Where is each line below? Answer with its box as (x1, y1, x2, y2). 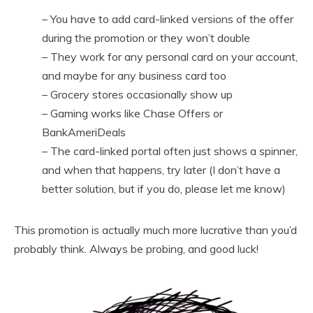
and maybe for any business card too (42, 68, 226, 83)
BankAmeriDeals (42, 125, 126, 140)
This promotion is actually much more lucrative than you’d (14, 223, 297, 238)
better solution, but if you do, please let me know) (42, 182, 286, 196)
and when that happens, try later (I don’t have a (42, 163, 280, 177)
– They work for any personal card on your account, (42, 50, 298, 64)
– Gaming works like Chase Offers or (42, 106, 223, 121)
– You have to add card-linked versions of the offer (42, 12, 293, 27)
